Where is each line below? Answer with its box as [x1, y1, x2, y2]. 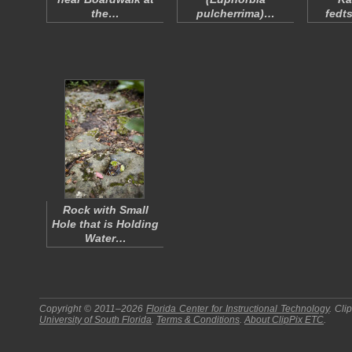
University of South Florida [39, 314, 152, 325]
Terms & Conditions [156, 314, 240, 325]
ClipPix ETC [272, 314, 324, 325]
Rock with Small [62, 203, 148, 216]
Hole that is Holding [52, 218, 159, 230]
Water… [84, 232, 126, 244]
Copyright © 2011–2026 [39, 303, 147, 314]
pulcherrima [196, 7, 260, 20]
